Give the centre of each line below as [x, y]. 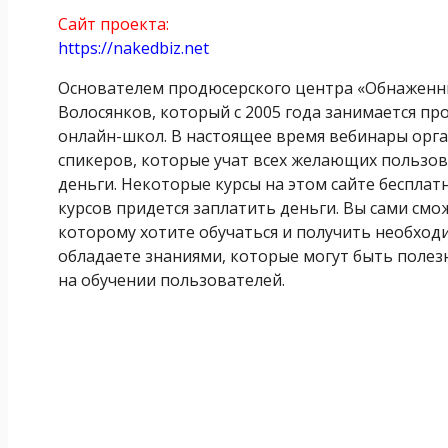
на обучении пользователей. [171, 279]
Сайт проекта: [113, 23]
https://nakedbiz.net [133, 47]
